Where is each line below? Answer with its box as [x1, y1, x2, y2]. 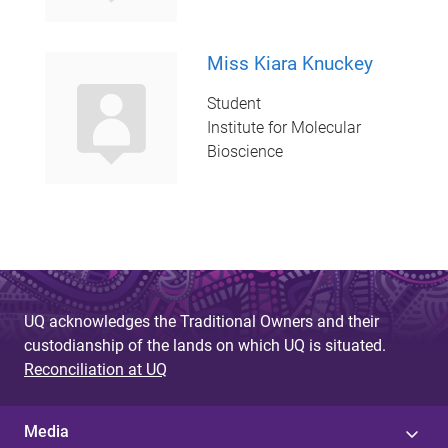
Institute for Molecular [206, 118, 361, 138]
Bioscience [206, 142, 283, 162]
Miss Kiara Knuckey [206, 52, 373, 76]
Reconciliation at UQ [24, 359, 167, 379]
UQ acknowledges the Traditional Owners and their [24, 311, 379, 331]
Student [206, 94, 261, 114]
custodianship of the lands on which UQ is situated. [24, 335, 386, 355]
